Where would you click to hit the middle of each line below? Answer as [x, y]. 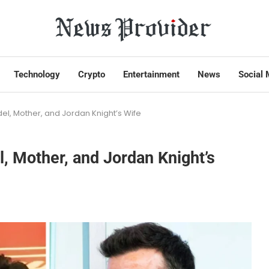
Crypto [92, 75]
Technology [37, 75]
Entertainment [151, 75]
